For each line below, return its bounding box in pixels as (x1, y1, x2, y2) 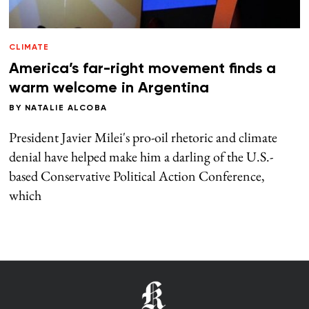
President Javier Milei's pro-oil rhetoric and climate (9, 128, 278, 146)
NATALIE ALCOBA (24, 103, 108, 112)
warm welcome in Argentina (9, 80, 210, 96)
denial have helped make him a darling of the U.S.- (9, 147, 274, 166)
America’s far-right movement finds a (9, 61, 277, 77)
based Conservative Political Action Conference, (9, 166, 266, 185)
